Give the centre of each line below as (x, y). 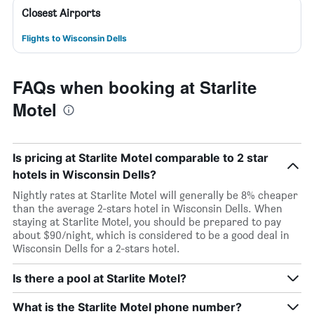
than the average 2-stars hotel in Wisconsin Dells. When (148, 209)
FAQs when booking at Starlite (135, 87)
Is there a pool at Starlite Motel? (100, 278)
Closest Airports (61, 13)
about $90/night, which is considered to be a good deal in (151, 235)
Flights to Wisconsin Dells (74, 38)
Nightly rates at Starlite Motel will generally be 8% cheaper (155, 195)
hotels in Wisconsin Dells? (84, 175)
